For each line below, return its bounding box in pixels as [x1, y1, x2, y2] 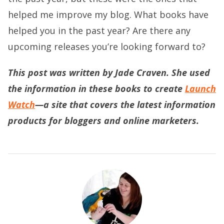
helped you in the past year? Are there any [8, 24, 190, 36]
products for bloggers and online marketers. [8, 114, 199, 126]
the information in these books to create [8, 82, 185, 94]
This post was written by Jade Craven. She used [8, 66, 210, 78]
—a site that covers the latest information [35, 98, 215, 110]
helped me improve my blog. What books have [8, 8, 208, 20]
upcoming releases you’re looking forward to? [8, 40, 205, 52]
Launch [185, 82, 216, 94]
